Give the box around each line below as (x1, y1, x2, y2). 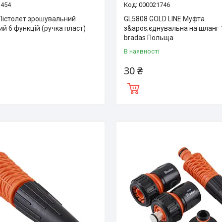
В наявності (124, 47, 160, 55)
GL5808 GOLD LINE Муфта (124, 14, 205, 23)
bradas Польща (124, 33, 174, 42)
